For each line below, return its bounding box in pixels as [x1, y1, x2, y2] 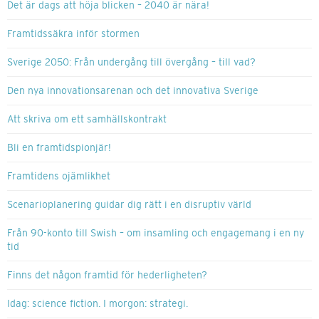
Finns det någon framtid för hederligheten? [7, 269, 207, 281]
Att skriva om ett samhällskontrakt [7, 113, 167, 125]
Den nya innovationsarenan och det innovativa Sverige [7, 85, 258, 97]
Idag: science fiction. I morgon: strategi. [7, 298, 188, 310]
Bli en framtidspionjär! [7, 142, 111, 154]
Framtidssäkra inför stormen [7, 28, 140, 40]
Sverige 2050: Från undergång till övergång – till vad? [7, 56, 256, 68]
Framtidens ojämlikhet [7, 170, 110, 182]
